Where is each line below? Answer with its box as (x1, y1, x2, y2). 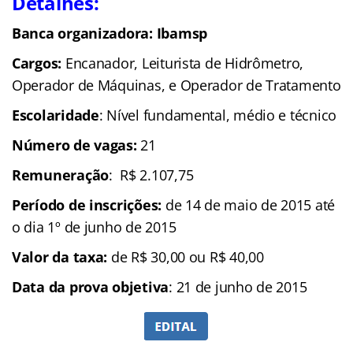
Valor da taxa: (12, 247, 111, 266)
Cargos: (12, 53, 65, 72)
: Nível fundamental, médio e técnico (98, 105, 337, 124)
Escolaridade (12, 105, 99, 124)
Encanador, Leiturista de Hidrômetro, (65, 53, 304, 72)
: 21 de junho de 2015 (169, 277, 307, 296)
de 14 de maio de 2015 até (165, 195, 336, 214)
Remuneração (12, 165, 110, 184)
